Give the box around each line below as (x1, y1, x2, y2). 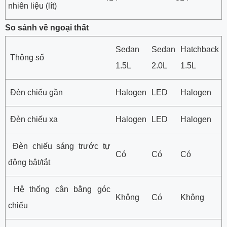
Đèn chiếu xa (8, 115, 58, 124)
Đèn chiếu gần (8, 88, 63, 97)
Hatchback (180, 45, 219, 54)
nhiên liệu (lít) (8, 1, 57, 10)
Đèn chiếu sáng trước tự (8, 141, 110, 150)
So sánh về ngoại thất (5, 23, 89, 32)
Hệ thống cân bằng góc (8, 184, 110, 194)
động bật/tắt (8, 158, 50, 167)
